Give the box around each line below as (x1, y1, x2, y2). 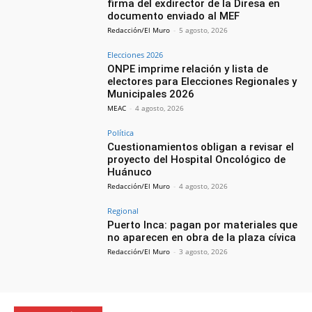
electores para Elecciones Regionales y (107, 75, 297, 88)
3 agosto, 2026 (179, 246, 228, 256)
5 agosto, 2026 (179, 25, 228, 36)
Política (107, 127, 134, 138)
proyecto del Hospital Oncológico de (107, 153, 286, 166)
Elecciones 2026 (107, 49, 164, 60)
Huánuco (107, 165, 153, 178)
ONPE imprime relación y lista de (107, 62, 269, 75)
